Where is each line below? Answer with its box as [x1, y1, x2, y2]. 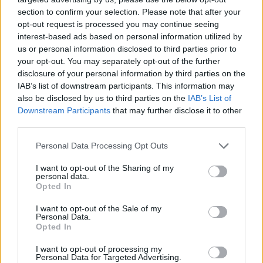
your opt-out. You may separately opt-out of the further [18, 56, 220, 66]
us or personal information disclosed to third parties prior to [18, 43, 237, 53]
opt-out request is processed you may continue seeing [18, 19, 219, 29]
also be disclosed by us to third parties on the [18, 93, 188, 103]
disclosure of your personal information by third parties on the [18, 68, 245, 78]
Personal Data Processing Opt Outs [36, 141, 168, 150]
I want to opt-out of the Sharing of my [36, 163, 174, 173]
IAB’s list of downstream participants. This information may [18, 80, 234, 90]
